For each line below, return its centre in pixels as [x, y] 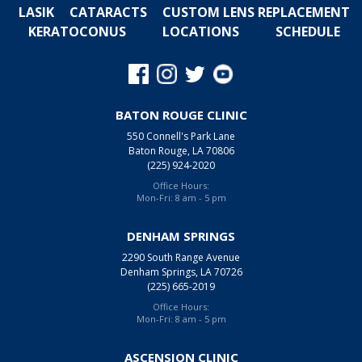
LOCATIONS [200, 31]
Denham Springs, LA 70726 [181, 271]
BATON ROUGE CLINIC [181, 114]
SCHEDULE [307, 31]
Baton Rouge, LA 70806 [181, 150]
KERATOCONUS [78, 31]
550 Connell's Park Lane [181, 136]
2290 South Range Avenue [181, 257]
